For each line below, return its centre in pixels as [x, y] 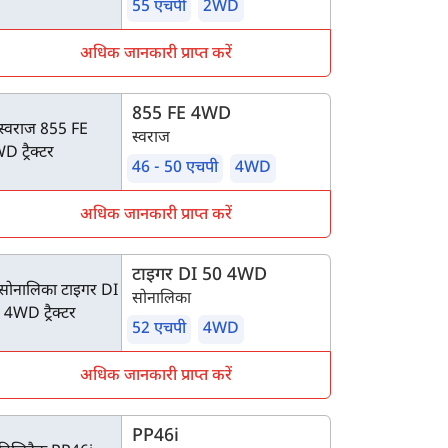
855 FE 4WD [181, 114]
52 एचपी [159, 329]
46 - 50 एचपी [175, 168]
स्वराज [151, 138]
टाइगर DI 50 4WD [199, 275]
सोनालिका [161, 299]
